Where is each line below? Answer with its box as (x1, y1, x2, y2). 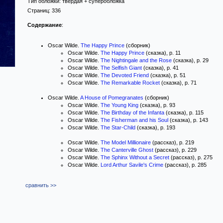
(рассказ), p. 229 (153, 147, 197, 153)
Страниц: (27, 7, 52, 13)
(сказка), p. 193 (135, 124, 175, 130)
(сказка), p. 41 (142, 65, 179, 71)
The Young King (101, 102, 138, 108)
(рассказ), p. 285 (163, 162, 207, 168)
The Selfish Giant (101, 65, 142, 71)
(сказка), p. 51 (149, 72, 186, 78)
